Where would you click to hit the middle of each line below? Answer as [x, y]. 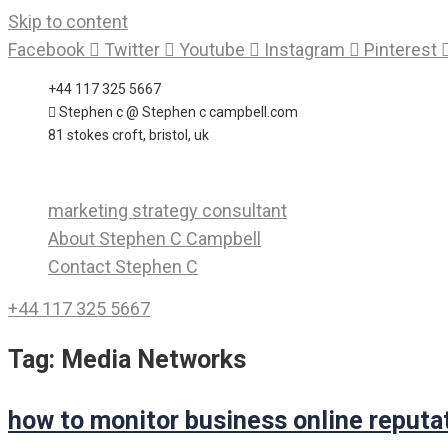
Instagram [304, 49]
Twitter [132, 49]
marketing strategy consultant [167, 210]
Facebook [46, 49]
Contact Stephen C [123, 266]
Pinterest [400, 49]
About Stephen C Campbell [154, 238]
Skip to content [68, 21]
